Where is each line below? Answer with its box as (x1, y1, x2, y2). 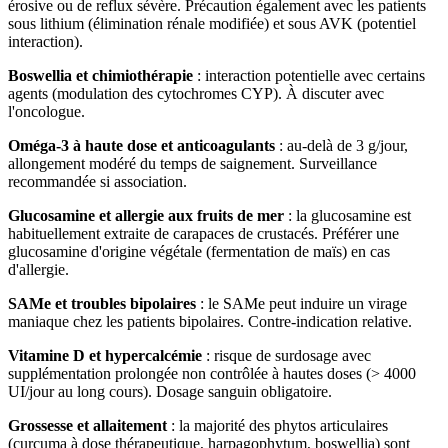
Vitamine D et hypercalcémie (8, 346, 202, 364)
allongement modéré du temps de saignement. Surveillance (8, 154, 377, 172)
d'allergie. (8, 260, 69, 278)
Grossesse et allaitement (8, 416, 167, 434)
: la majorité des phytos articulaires (167, 416, 388, 434)
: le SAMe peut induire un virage (196, 294, 407, 312)
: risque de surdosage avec (202, 346, 371, 364)
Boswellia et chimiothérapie (8, 66, 193, 84)
